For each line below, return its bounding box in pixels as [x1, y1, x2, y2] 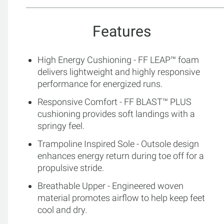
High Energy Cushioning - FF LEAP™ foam [37, 54, 199, 65]
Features [92, 22, 151, 40]
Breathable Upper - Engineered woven [37, 180, 183, 191]
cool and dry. [37, 204, 87, 215]
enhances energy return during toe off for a [37, 150, 204, 161]
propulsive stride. [37, 162, 104, 173]
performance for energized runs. [37, 78, 162, 89]
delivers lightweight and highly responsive [37, 66, 200, 77]
